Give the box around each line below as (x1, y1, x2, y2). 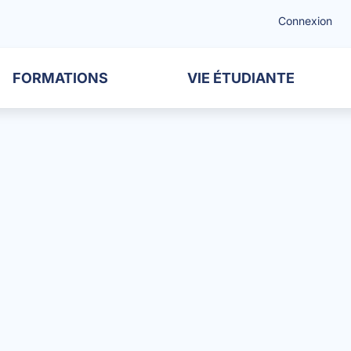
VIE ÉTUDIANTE (186, 70, 295, 87)
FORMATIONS (12, 70, 108, 87)
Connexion (278, 13, 332, 27)
